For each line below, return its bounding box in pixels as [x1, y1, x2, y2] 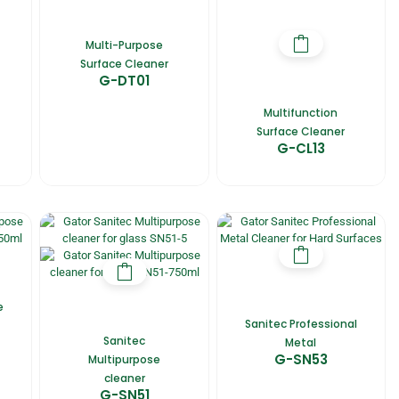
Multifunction [264, 104, 338, 120]
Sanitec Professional [244, 315, 357, 331]
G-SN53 [273, 349, 328, 369]
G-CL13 [276, 138, 325, 158]
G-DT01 [99, 70, 151, 90]
